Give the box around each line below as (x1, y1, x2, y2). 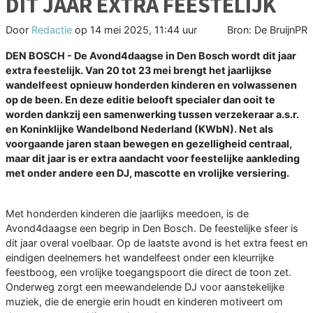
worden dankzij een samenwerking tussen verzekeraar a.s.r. (6, 108, 299, 121)
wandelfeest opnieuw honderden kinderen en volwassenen (6, 79, 297, 92)
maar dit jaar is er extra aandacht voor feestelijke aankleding (6, 152, 300, 165)
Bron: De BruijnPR (227, 24, 307, 36)
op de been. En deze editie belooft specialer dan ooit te (6, 94, 275, 106)
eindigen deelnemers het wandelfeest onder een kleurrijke (6, 252, 274, 264)
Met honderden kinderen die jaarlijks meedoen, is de (6, 208, 249, 220)
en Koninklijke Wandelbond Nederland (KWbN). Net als (6, 123, 273, 136)
